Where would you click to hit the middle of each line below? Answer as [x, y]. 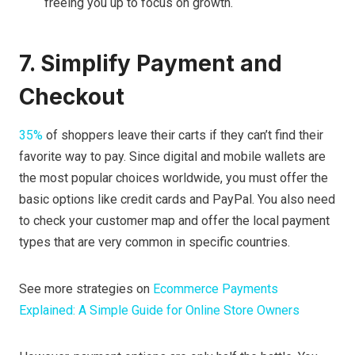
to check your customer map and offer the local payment [174, 221]
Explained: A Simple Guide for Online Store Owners [159, 311]
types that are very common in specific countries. [156, 242]
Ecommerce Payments [214, 289]
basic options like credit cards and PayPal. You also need [177, 200]
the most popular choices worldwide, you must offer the [174, 178]
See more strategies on [84, 289]
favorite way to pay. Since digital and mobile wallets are [172, 157]
